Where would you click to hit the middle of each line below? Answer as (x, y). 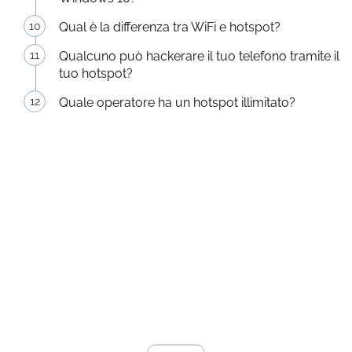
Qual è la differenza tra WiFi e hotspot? (170, 27)
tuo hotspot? (96, 73)
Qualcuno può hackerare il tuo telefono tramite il (199, 56)
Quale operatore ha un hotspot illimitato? (177, 103)
